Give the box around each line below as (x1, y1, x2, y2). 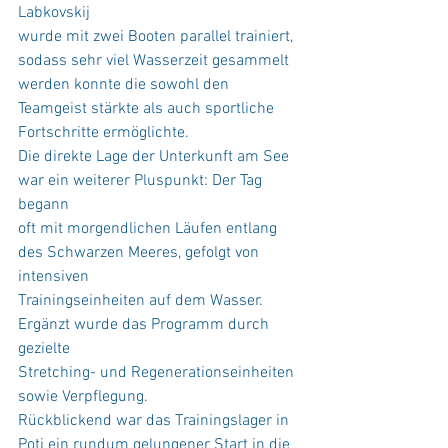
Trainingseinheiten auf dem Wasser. (18, 290, 267, 311)
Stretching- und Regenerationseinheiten (18, 362, 298, 383)
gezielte (18, 338, 70, 359)
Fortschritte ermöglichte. (18, 122, 189, 143)
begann (18, 194, 69, 215)
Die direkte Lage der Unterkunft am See (18, 146, 293, 167)
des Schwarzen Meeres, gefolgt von (18, 242, 263, 263)
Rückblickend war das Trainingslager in (18, 410, 293, 431)
